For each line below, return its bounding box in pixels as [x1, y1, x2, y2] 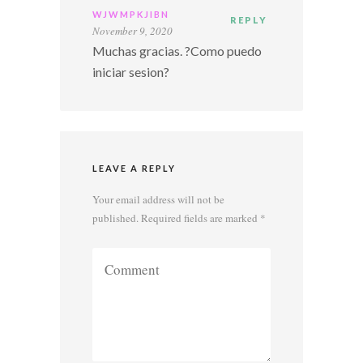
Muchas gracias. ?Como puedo [92, 42, 262, 58]
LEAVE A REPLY [92, 162, 176, 173]
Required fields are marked [141, 210, 260, 225]
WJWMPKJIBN [92, 8, 169, 19]
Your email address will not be [92, 191, 224, 207]
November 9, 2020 [92, 23, 173, 38]
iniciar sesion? [92, 63, 169, 79]
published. [92, 210, 139, 225]
